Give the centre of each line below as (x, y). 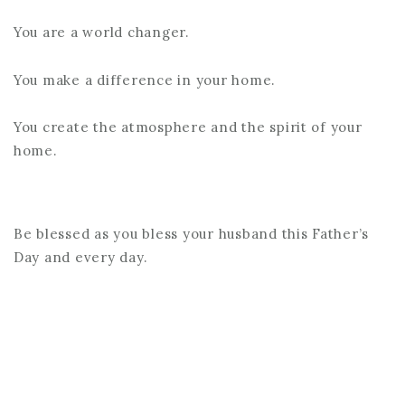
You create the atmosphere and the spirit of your (188, 127)
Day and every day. (80, 258)
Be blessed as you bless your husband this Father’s (192, 234)
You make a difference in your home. (145, 80)
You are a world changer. (101, 33)
